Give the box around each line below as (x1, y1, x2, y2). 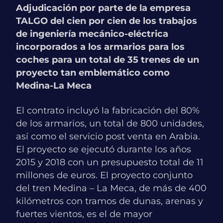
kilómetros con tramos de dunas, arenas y (16, 196, 203, 207)
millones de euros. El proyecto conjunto (16, 170, 193, 181)
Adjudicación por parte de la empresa (16, 2, 191, 14)
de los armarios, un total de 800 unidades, (16, 118, 204, 129)
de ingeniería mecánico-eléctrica (16, 28, 168, 40)
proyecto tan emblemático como (16, 67, 170, 79)
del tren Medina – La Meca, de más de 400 (16, 183, 207, 194)
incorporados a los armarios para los (16, 41, 185, 53)
